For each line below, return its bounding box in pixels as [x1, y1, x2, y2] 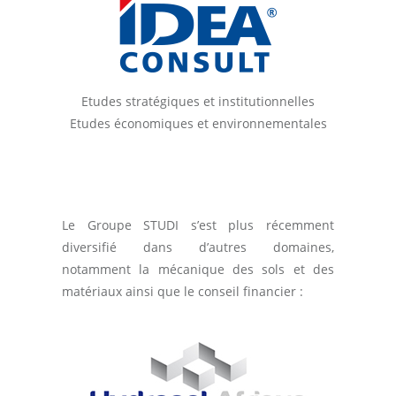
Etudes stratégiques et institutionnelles [81, 93, 315, 110]
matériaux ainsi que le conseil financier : [62, 283, 303, 300]
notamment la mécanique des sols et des [62, 261, 334, 278]
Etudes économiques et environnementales [69, 115, 327, 132]
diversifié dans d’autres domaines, [62, 239, 334, 255]
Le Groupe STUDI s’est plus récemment [62, 217, 334, 233]
